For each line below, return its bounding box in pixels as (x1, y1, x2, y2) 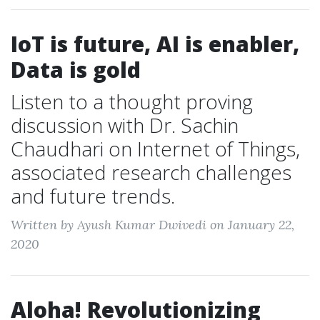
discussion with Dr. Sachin (11, 111, 239, 139)
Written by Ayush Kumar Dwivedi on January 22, (11, 216, 294, 233)
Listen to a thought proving (11, 88, 253, 115)
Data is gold (11, 55, 141, 84)
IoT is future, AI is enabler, (11, 29, 299, 59)
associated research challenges (11, 159, 291, 186)
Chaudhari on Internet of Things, (11, 135, 300, 162)
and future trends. (11, 182, 175, 209)
